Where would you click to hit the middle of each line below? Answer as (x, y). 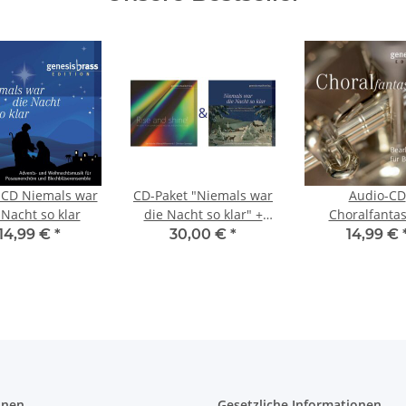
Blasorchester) (203, 252)
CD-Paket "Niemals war (203, 195)
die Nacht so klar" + (203, 214)
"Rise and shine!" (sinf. (203, 233)
